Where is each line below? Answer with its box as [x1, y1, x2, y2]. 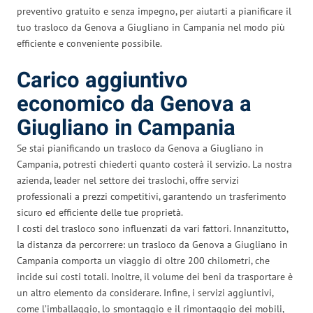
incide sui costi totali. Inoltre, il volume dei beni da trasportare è [17, 270, 293, 283]
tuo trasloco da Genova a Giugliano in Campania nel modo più [17, 20, 285, 34]
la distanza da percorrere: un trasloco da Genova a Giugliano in [17, 238, 288, 251]
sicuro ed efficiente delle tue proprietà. [17, 205, 183, 219]
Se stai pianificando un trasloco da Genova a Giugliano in [17, 141, 263, 154]
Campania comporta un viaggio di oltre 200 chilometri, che [17, 254, 270, 267]
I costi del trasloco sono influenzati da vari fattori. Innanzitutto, [17, 221, 288, 235]
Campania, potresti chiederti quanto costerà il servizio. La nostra [17, 157, 292, 170]
